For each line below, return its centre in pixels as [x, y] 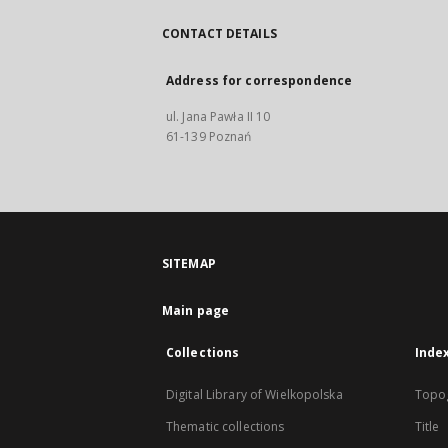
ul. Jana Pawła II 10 [218, 116]
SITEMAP [189, 263]
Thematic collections [225, 426]
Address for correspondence [259, 80]
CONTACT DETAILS [219, 33]
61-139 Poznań [209, 136]
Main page [196, 310]
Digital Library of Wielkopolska [254, 394]
